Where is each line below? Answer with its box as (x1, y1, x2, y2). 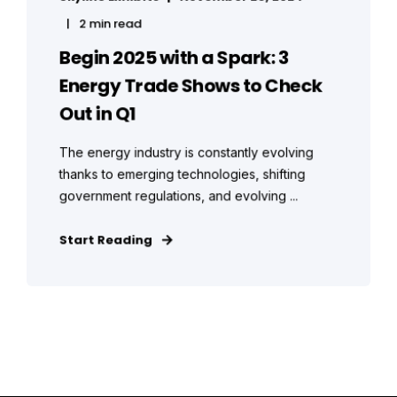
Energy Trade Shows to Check (58, 73, 323, 99)
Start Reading (58, 231, 152, 249)
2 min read (79, 15, 142, 33)
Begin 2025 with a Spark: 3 (58, 44, 289, 71)
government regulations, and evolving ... (58, 188, 299, 204)
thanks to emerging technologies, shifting (58, 166, 306, 183)
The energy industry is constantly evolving (58, 144, 314, 160)
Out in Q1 (58, 101, 136, 127)
